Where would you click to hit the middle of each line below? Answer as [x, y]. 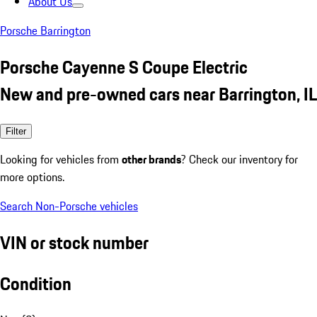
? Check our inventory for [240, 159]
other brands [151, 159]
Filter [16, 131]
